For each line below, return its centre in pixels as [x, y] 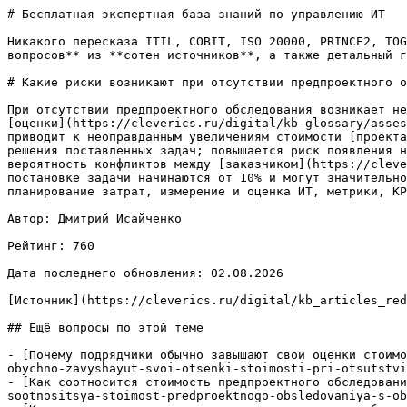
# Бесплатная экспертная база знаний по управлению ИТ [196, 14]
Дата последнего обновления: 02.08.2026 [145, 273]
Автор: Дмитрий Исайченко [94, 218]
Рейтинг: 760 [51, 246]
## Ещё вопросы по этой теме [105, 328]
